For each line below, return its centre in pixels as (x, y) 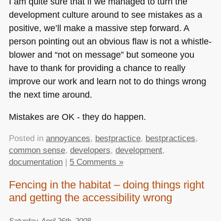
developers (90, 150)
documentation (36, 162)
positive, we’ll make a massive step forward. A (99, 28)
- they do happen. (111, 117)
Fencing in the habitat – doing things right (106, 185)
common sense (37, 150)
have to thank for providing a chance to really (97, 68)
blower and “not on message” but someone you (101, 54)
